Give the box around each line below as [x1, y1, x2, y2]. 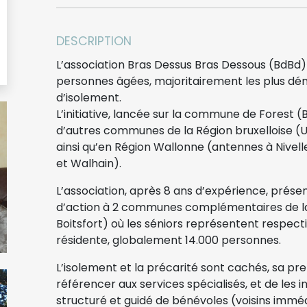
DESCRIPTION [56, 32, 132, 49]
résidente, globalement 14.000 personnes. [56, 232, 281, 248]
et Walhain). [56, 155, 121, 171]
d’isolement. [56, 89, 121, 106]
